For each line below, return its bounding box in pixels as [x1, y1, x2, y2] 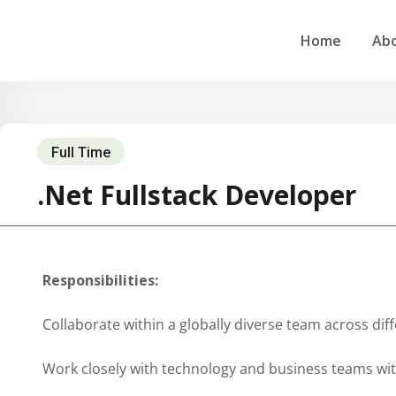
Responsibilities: [42, 270, 158, 290]
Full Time [51, 144, 110, 161]
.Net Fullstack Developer [37, 177, 356, 213]
